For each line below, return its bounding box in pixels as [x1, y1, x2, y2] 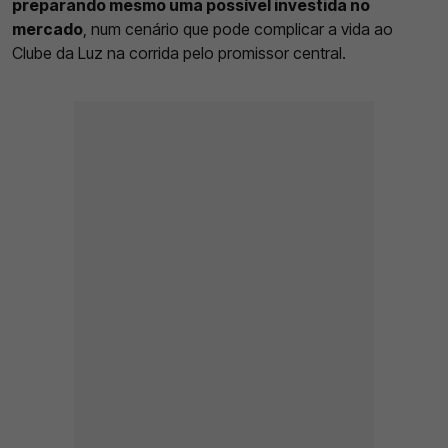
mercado [12, 19, 83, 40]
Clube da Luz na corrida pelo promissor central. [12, 43, 346, 64]
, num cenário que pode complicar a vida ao [83, 19, 393, 40]
